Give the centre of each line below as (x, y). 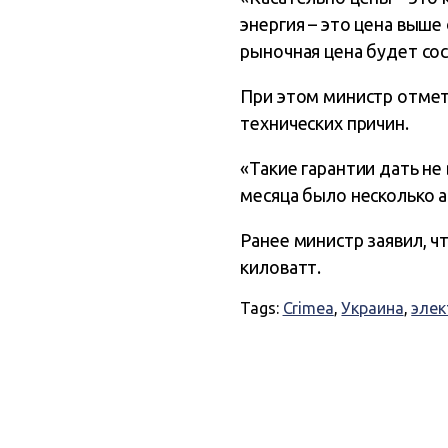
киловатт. (281, 267)
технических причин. (324, 123)
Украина (372, 308)
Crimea (308, 308)
